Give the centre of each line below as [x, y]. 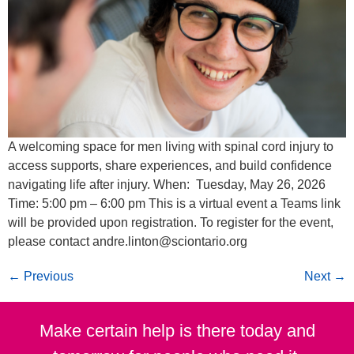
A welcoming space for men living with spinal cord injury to [171, 147]
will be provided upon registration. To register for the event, [171, 223]
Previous [47, 277]
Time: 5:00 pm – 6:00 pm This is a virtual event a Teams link [174, 204]
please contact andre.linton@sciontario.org [128, 242]
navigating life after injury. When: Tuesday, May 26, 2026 [167, 185]
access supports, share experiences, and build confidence [170, 166]
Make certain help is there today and [177, 331]
